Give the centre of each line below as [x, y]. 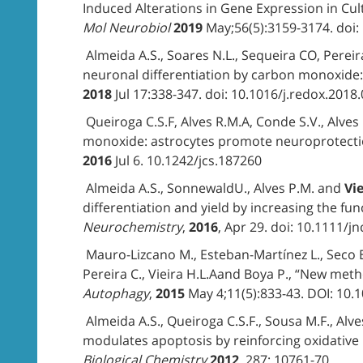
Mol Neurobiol [126, 28]
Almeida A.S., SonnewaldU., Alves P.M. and [214, 188]
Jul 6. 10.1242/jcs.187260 [187, 160]
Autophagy [116, 293]
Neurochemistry [132, 227]
